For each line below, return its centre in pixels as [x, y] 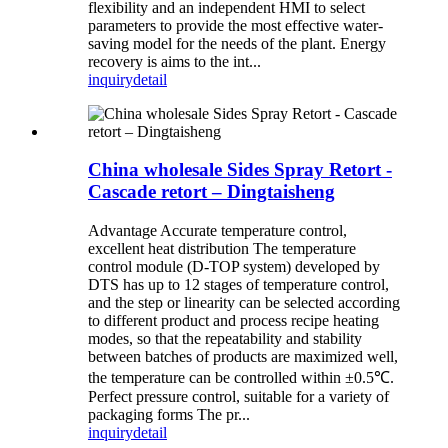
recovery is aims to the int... [174, 61]
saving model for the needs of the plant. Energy [237, 43]
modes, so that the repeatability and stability [225, 339]
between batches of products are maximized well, [243, 357]
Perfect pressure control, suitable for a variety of [238, 397]
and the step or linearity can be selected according [244, 303]
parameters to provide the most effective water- [235, 25]
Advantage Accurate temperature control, [217, 231]
